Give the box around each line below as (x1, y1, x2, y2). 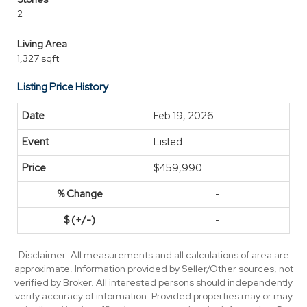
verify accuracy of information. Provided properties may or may (14, 290, 293, 302)
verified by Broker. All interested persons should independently (14, 276, 293, 288)
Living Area (17, 38, 67, 50)
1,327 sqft (17, 52, 59, 64)
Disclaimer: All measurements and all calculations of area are (18, 249, 289, 261)
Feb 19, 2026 (153, 109, 214, 123)
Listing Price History (17, 80, 108, 94)
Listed (153, 135, 182, 149)
